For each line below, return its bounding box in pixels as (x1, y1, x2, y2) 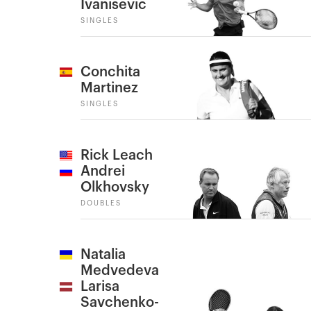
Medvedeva (81, 264, 159, 278)
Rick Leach (81, 149, 153, 162)
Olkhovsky (81, 180, 149, 194)
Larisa (81, 280, 119, 294)
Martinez (81, 81, 138, 95)
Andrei (81, 165, 125, 178)
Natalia (81, 248, 126, 262)
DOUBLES (81, 200, 121, 207)
